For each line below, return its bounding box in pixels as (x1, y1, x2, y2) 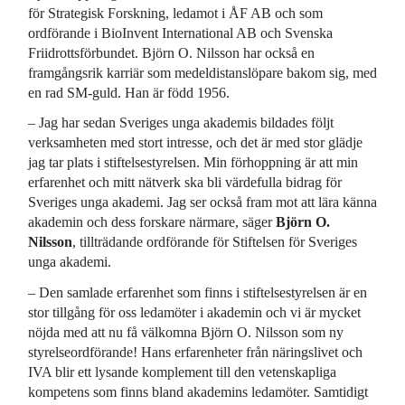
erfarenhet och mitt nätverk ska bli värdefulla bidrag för (27, 174, 342, 191)
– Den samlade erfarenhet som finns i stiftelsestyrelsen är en (27, 284, 367, 300)
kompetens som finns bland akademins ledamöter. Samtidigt (27, 383, 368, 400)
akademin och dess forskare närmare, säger (27, 214, 276, 231)
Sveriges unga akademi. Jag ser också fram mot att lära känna (27, 194, 377, 211)
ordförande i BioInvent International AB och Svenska (27, 24, 333, 41)
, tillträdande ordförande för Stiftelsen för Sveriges (71, 234, 357, 250)
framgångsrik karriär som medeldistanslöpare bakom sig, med (27, 64, 377, 80)
